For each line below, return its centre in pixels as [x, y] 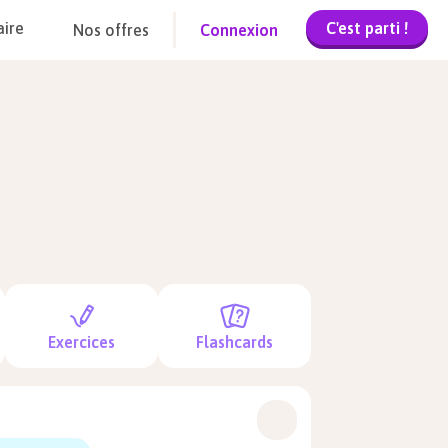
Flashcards [235, 342]
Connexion [239, 30]
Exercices [82, 342]
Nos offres [111, 30]
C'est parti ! [367, 27]
